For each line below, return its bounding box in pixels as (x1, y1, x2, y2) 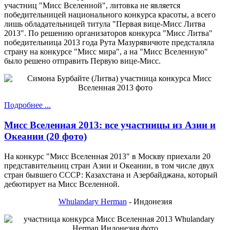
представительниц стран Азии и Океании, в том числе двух (4, 161, 214, 170)
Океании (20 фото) (4, 130, 87, 142)
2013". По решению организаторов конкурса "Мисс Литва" (4, 29, 213, 38)
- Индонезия (126, 197, 172, 206)
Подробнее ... (4, 101, 51, 110)
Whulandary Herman (58, 197, 127, 206)
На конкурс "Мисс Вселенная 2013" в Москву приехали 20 (4, 151, 210, 161)
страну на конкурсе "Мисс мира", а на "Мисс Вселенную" (4, 47, 208, 56)
